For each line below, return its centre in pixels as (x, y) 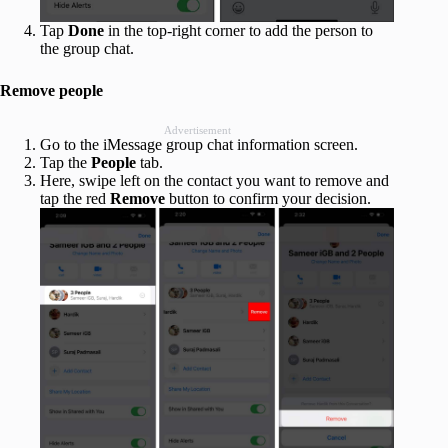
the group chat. (87, 48)
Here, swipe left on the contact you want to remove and (214, 180)
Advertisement (197, 129)
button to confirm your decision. (268, 198)
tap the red (75, 198)
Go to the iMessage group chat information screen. (199, 144)
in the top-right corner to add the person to (238, 30)
